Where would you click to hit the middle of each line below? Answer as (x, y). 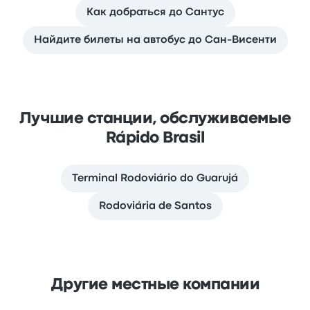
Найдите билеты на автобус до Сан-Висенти (155, 40)
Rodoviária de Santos (155, 206)
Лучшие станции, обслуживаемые (155, 119)
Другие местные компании (155, 285)
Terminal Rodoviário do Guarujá (155, 178)
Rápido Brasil (155, 138)
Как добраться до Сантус (155, 12)
